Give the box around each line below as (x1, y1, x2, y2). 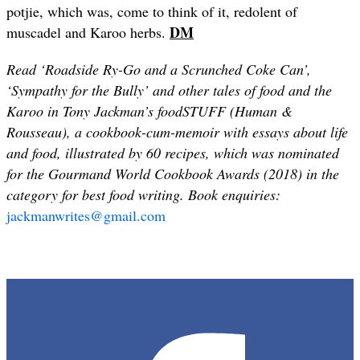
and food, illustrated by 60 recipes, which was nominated (6, 142, 339, 162)
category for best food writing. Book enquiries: (6, 184, 280, 204)
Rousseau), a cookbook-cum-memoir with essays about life (6, 121, 348, 141)
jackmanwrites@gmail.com (6, 205, 166, 225)
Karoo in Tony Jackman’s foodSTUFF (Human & (6, 100, 292, 121)
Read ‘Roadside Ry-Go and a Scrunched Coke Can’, (6, 59, 311, 79)
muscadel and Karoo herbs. (6, 22, 170, 42)
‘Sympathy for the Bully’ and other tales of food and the (6, 80, 332, 100)
